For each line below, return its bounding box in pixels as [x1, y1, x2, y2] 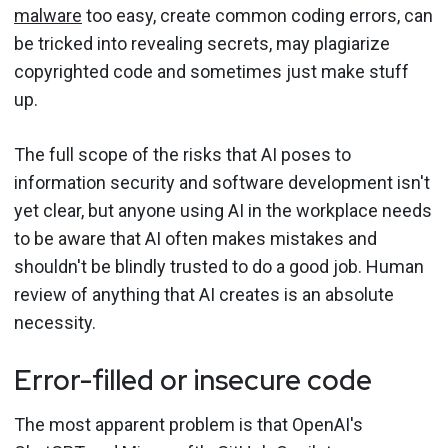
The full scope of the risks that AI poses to [14, 144, 351, 165]
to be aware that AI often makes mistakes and [14, 228, 377, 249]
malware [14, 5, 82, 26]
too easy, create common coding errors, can [82, 5, 433, 26]
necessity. [14, 312, 96, 333]
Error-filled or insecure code [14, 361, 372, 399]
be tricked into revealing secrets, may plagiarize [14, 33, 390, 54]
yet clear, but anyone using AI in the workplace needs [14, 200, 432, 221]
